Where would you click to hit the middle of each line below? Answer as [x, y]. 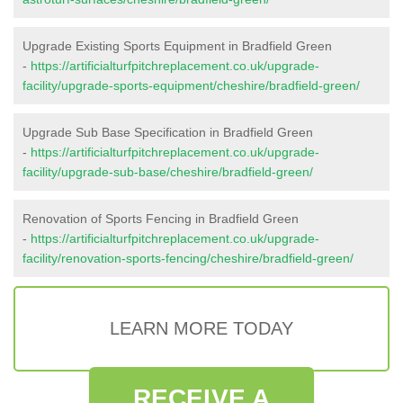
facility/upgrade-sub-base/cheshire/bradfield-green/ [168, 171]
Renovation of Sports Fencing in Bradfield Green [161, 218]
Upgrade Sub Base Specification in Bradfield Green [168, 132]
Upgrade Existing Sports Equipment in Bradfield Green [177, 45]
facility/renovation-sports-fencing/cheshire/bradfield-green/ [188, 258]
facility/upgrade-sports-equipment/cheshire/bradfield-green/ [191, 85]
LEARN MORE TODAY [201, 328]
